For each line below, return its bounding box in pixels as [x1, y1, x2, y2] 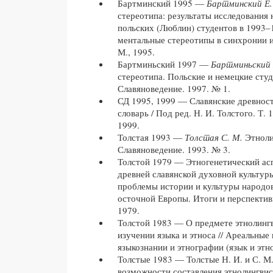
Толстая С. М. [185, 131, 243, 144]
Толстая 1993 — [118, 131, 185, 144]
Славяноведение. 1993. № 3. [118, 143, 230, 156]
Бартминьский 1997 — [118, 58, 211, 71]
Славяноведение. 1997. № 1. [118, 82, 230, 95]
